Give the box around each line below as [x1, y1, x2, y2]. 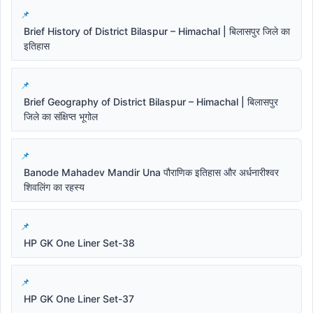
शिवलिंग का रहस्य [24, 180, 85, 193]
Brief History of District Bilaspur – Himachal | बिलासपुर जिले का [24, 24, 290, 37]
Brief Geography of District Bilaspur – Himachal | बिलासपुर [24, 95, 278, 108]
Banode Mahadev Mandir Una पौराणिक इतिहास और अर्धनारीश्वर [24, 166, 279, 178]
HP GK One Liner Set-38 [24, 236, 135, 249]
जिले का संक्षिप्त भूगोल [24, 110, 98, 122]
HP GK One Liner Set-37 [24, 292, 134, 305]
